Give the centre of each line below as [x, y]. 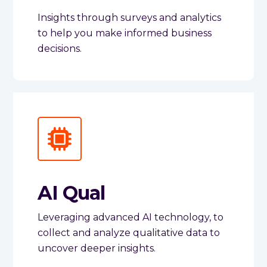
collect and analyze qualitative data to [128, 232]
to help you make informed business [124, 33]
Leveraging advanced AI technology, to [130, 217]
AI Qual [71, 193]
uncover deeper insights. [96, 248]
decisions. [59, 49]
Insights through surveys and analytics [129, 18]
